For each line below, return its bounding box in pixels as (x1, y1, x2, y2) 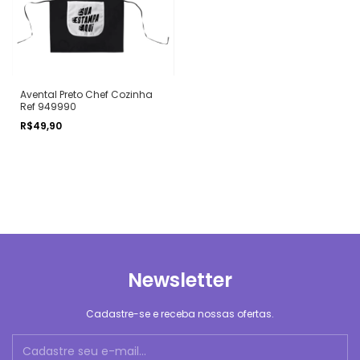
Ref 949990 (20, 100, 76, 113)
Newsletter (128, 267, 232, 293)
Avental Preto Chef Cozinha (20, 88, 153, 101)
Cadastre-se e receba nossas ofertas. (86, 307, 274, 321)
